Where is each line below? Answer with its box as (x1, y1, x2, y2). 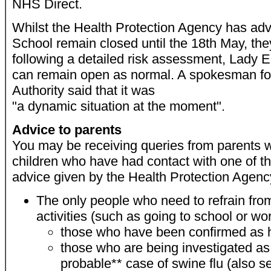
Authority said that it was (12, 83, 155, 98)
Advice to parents (12, 122, 122, 137)
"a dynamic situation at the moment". (12, 99, 225, 114)
